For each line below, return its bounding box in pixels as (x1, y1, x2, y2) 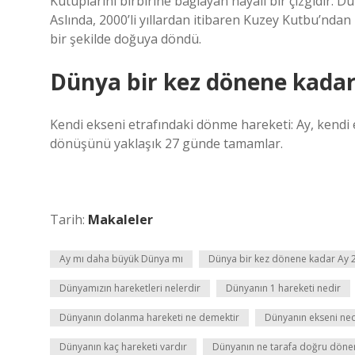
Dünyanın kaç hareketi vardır (59, 340, 187, 353)
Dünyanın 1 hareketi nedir (226, 281, 341, 295)
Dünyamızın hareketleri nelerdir (59, 281, 200, 295)
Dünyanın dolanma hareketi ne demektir (59, 311, 239, 324)
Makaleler (88, 211, 153, 228)
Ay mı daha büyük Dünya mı (59, 252, 183, 265)
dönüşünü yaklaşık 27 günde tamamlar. (50, 135, 283, 152)
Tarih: (50, 211, 88, 228)
